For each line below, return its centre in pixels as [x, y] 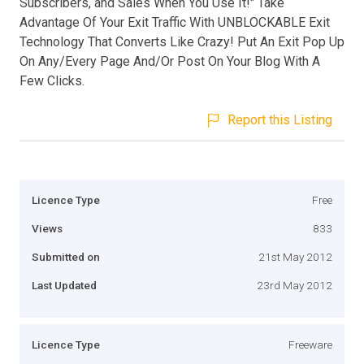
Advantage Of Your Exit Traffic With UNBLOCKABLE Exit [175, 22]
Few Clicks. [52, 80]
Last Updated [64, 285]
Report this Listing [280, 119]
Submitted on [66, 256]
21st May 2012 [295, 256]
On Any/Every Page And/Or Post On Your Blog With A [170, 61]
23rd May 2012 [295, 285]
